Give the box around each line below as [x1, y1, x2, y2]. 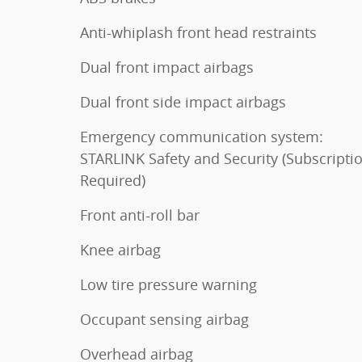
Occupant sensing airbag [80, 309, 249, 329]
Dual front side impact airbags [80, 91, 286, 112]
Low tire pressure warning [80, 274, 257, 294]
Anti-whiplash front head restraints [80, 22, 317, 42]
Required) [80, 170, 145, 190]
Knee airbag [80, 239, 161, 259]
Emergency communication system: [80, 126, 323, 146]
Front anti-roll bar [80, 204, 200, 225]
